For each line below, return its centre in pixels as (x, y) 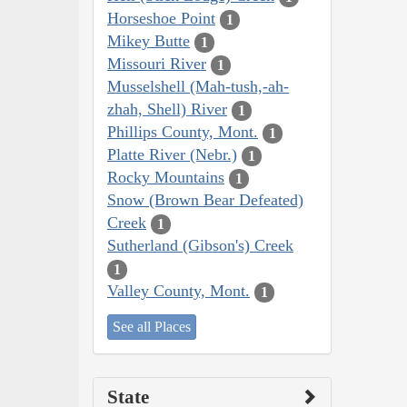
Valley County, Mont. (179, 291)
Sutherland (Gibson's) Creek (200, 246)
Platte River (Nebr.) (172, 155)
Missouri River (157, 64)
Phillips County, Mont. (183, 132)
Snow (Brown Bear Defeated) (205, 200)
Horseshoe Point (161, 19)
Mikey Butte (149, 41)
